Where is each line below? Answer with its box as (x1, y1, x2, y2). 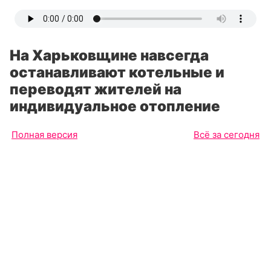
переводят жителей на (10, 80, 181, 98)
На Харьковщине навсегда (10, 47, 209, 64)
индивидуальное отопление (10, 97, 220, 115)
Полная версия (11, 129, 77, 140)
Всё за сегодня (194, 129, 260, 140)
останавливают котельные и (10, 64, 224, 81)
